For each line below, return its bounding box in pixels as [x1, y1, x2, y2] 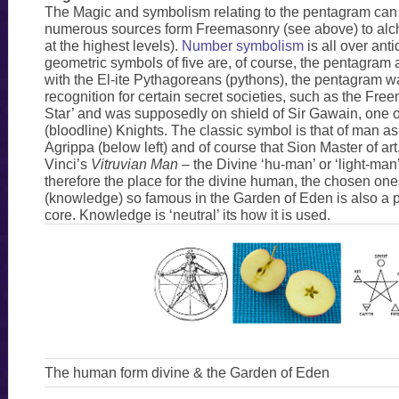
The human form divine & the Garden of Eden [44, 365, 330, 381]
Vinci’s [44, 157, 91, 173]
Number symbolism [181, 38, 304, 54]
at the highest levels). [44, 38, 182, 54]
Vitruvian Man [90, 157, 182, 173]
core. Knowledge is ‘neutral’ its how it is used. [44, 208, 330, 224]
